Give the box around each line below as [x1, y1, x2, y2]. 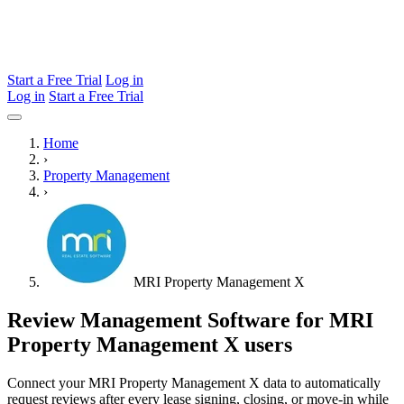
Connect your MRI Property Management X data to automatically [7, 374, 381, 390]
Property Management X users [7, 332, 292, 356]
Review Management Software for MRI [7, 308, 373, 332]
